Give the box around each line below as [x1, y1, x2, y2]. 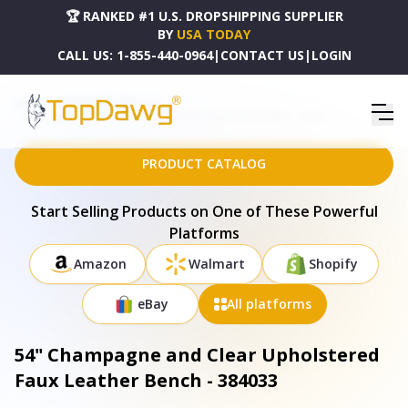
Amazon [74, 255, 127, 272]
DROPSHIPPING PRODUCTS [58, 96, 161, 107]
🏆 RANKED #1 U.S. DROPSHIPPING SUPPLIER [65, 7, 343, 25]
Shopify [309, 255, 358, 272]
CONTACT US [219, 46, 304, 64]
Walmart [189, 255, 245, 272]
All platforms [226, 295, 311, 312]
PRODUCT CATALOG [142, 155, 266, 172]
